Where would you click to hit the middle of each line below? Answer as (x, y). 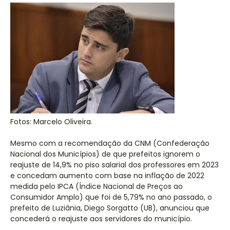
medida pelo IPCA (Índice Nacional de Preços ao (97, 186)
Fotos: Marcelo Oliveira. (51, 122)
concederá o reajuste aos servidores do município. (101, 219)
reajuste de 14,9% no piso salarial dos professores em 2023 (114, 165)
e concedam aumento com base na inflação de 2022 (107, 176)
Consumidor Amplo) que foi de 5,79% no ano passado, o (111, 197)
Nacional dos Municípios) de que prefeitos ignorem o (105, 154)
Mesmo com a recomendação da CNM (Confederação (110, 143)
